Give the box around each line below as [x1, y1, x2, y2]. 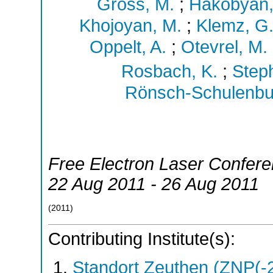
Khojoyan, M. [79, 16, 182, 36]
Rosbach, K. [121, 61, 218, 81]
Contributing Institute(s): [48, 229, 235, 249]
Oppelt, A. [90, 37, 166, 57]
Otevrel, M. [181, 37, 268, 57]
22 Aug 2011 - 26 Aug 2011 [48, 174, 259, 194]
